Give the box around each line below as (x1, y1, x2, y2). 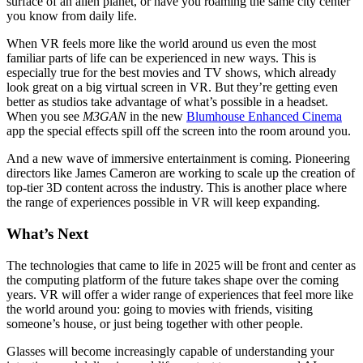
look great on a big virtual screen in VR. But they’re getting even (6, 80, 338, 95)
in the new (126, 109, 186, 124)
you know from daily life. (6, 9, 137, 23)
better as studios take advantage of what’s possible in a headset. (6, 95, 328, 109)
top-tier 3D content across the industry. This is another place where (6, 181, 347, 195)
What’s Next (6, 224, 88, 242)
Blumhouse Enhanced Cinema (186, 109, 342, 124)
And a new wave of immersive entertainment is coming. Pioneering (6, 152, 350, 166)
